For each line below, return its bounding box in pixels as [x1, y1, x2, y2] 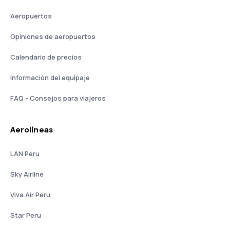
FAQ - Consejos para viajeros [10, 93, 106, 103]
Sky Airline [10, 169, 44, 179]
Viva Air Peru [10, 189, 50, 199]
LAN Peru [10, 148, 40, 158]
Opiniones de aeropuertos [10, 31, 95, 41]
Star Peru [10, 210, 41, 220]
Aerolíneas [10, 124, 53, 135]
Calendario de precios [10, 52, 82, 62]
